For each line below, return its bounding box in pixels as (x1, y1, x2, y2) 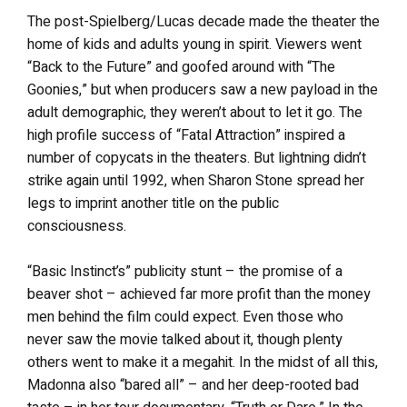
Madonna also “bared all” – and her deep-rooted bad (27, 374, 359, 396)
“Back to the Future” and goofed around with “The (27, 56, 335, 78)
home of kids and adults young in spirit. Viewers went (27, 34, 362, 55)
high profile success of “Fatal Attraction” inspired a (27, 124, 345, 146)
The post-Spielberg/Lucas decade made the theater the (27, 11, 380, 33)
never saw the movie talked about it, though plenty (27, 329, 342, 351)
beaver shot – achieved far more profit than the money (27, 283, 371, 305)
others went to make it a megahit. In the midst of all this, (27, 352, 378, 373)
